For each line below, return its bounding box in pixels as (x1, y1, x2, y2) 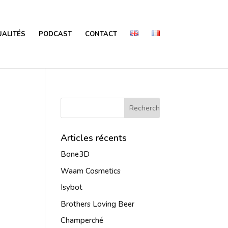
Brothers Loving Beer (61, 198, 135, 209)
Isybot (61, 182, 83, 192)
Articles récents (61, 132, 127, 144)
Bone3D (61, 149, 90, 159)
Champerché (61, 215, 104, 225)
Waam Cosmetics (61, 165, 121, 176)
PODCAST (38, 30, 72, 39)
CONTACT (84, 30, 117, 39)
